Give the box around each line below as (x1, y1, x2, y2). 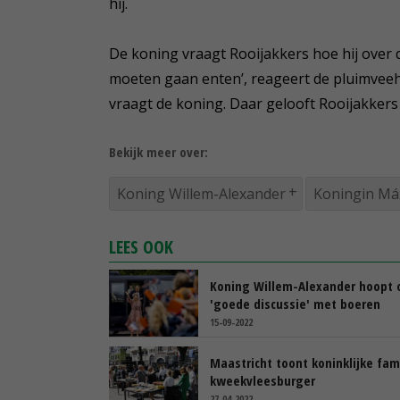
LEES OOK (109, 234, 173, 259)
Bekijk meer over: (109, 142, 208, 161)
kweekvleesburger (210, 371, 315, 389)
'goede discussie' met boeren (210, 294, 380, 312)
